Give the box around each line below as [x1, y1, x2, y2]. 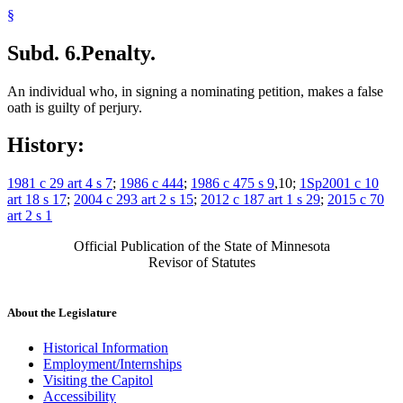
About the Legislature [7, 305, 117, 319]
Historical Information [43, 339, 168, 355]
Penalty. [81, 40, 156, 65]
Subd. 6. [7, 40, 81, 65]
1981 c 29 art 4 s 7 [7, 175, 112, 192]
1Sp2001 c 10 [300, 175, 379, 192]
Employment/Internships [43, 355, 182, 372]
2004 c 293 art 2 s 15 [74, 192, 193, 208]
